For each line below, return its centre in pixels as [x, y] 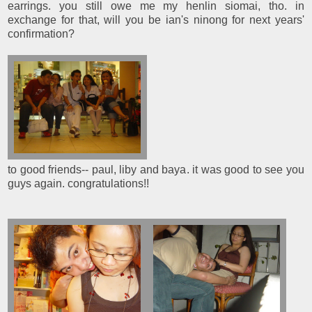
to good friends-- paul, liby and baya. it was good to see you [156, 169]
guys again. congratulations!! [78, 183]
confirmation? [41, 33]
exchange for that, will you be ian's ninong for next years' [156, 19]
